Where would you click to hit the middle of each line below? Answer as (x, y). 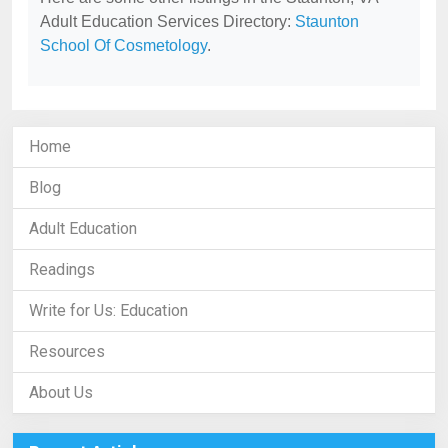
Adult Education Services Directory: (167, 21)
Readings (62, 269)
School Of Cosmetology (123, 45)
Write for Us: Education (108, 310)
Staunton (327, 21)
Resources (67, 351)
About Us (61, 392)
